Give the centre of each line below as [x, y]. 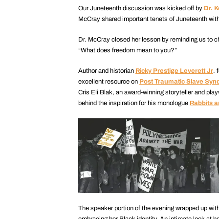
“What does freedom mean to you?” [128, 51]
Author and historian [107, 71]
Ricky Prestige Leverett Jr [174, 71]
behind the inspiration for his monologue [134, 103]
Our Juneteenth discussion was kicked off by [141, 9]
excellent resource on [109, 82]
